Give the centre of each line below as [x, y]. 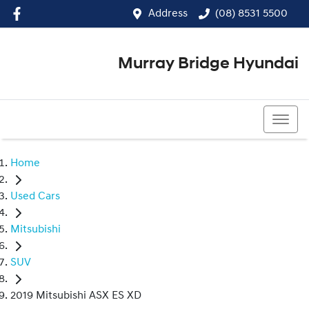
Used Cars [35, 197]
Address [168, 14]
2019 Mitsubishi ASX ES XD [76, 296]
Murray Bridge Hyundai [208, 64]
